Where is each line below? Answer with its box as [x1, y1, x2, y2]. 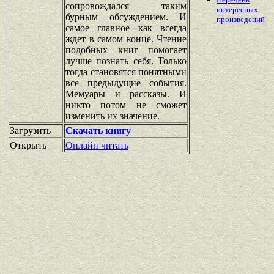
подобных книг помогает [65, 44, 187, 55]
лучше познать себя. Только [65, 55, 187, 66]
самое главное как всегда [65, 22, 187, 33]
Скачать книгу [65, 125, 131, 136]
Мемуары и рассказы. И [65, 88, 187, 99]
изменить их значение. [65, 110, 160, 121]
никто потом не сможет [65, 99, 187, 110]
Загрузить [10, 125, 51, 136]
